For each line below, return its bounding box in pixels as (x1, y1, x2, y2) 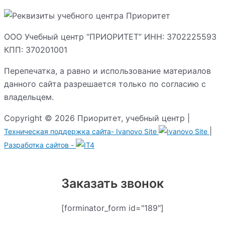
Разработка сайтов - (4, 140, 76, 149)
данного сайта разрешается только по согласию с (4, 78, 206, 89)
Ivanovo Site (116, 127, 157, 136)
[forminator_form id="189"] (61, 203, 164, 213)
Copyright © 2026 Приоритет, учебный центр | (4, 113, 190, 123)
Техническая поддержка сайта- (4, 127, 116, 136)
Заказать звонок (61, 175, 164, 191)
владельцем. (4, 91, 54, 102)
